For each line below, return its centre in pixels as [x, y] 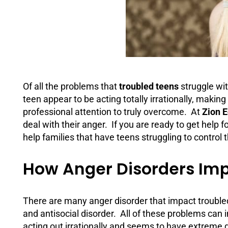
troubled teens [149, 86]
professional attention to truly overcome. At [112, 112]
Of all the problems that [71, 86]
